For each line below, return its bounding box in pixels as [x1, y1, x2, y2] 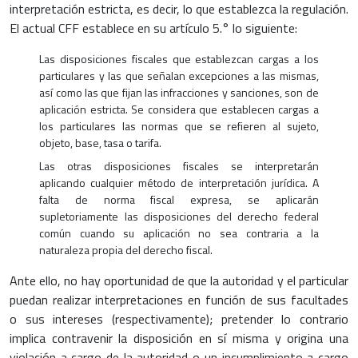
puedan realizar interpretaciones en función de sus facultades [10, 290, 348, 310]
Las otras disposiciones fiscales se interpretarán [39, 157, 319, 175]
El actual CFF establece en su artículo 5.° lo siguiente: [10, 18, 297, 38]
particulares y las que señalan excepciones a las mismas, [39, 67, 319, 85]
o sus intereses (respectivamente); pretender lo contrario [10, 309, 348, 329]
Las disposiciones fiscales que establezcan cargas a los [39, 50, 319, 68]
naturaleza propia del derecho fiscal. [39, 241, 213, 259]
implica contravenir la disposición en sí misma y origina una [10, 328, 348, 348]
